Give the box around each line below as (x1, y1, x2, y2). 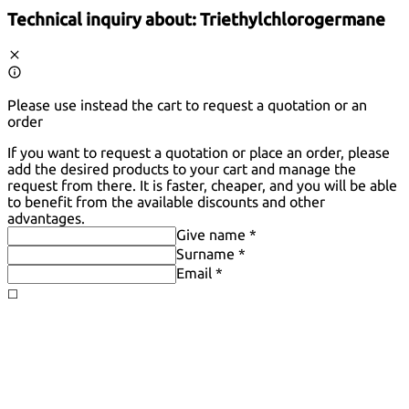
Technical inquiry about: (7, 10, 200, 30)
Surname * (176, 246, 246, 263)
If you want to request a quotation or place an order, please (7, 144, 390, 162)
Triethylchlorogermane (200, 10, 385, 30)
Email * (176, 265, 223, 282)
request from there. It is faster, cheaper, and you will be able (7, 177, 397, 194)
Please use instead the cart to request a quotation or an (7, 97, 367, 114)
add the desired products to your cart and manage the (7, 161, 356, 178)
